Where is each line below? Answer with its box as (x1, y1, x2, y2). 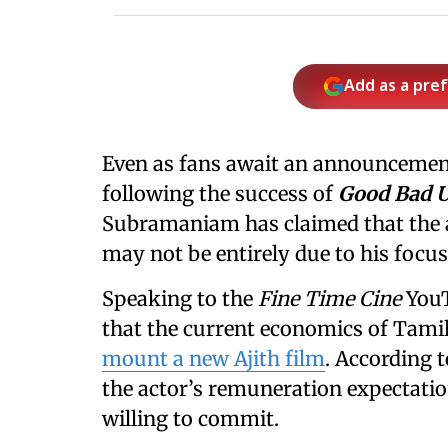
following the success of (102, 181, 338, 206)
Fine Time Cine (258, 286, 406, 311)
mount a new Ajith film (102, 346, 325, 371)
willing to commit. (102, 406, 279, 431)
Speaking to (102, 286, 217, 311)
